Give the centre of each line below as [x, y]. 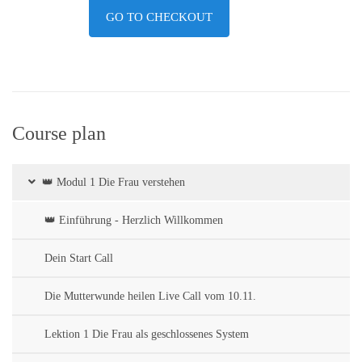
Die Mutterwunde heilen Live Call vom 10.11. [150, 296]
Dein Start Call [79, 258]
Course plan [59, 133]
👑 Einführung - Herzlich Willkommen [134, 220]
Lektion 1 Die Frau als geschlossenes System [147, 334]
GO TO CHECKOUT [159, 17]
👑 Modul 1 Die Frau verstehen [114, 182]
